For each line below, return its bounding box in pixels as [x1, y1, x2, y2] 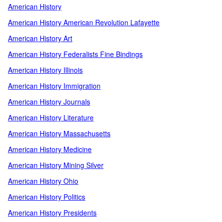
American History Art [8, 33, 72, 43]
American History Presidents [8, 208, 97, 218]
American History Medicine [8, 144, 92, 154]
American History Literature [8, 112, 94, 122]
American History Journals [8, 97, 90, 107]
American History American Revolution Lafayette [8, 17, 160, 27]
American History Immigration [8, 81, 101, 91]
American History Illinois [8, 65, 83, 75]
